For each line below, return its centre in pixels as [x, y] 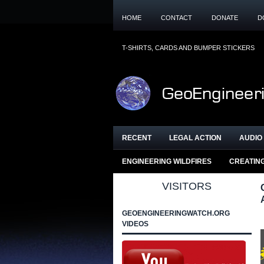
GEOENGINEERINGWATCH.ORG [176, 213]
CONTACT [176, 18]
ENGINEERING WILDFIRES [167, 161]
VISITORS [187, 186]
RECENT [137, 138]
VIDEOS [135, 224]
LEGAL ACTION [195, 138]
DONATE [225, 18]
